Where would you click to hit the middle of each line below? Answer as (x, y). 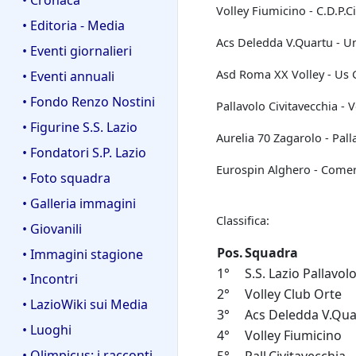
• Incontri (50, 279)
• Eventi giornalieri (77, 50)
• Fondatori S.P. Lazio (84, 152)
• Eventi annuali (68, 76)
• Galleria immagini (79, 203)
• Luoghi (47, 330)
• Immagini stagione (83, 254)
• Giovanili (52, 228)
